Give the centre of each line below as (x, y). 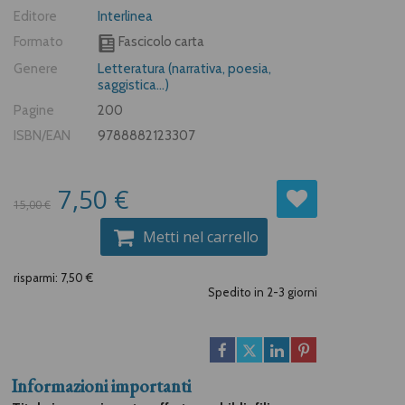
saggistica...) (133, 85)
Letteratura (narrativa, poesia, (184, 69)
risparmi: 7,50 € (53, 278)
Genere (36, 69)
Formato (38, 42)
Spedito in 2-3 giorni (263, 292)
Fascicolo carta (160, 42)
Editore (35, 17)
